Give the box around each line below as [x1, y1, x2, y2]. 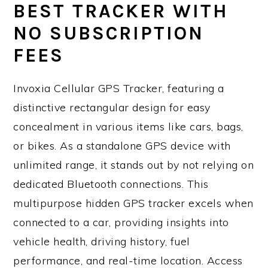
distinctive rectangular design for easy [13, 100, 211, 115]
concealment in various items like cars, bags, [13, 120, 243, 134]
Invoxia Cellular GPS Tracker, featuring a [13, 81, 224, 96]
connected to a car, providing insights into [13, 215, 229, 230]
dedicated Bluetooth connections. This [13, 177, 209, 191]
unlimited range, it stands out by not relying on [13, 158, 254, 172]
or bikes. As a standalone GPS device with [13, 139, 231, 153]
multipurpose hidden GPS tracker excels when [13, 196, 254, 211]
